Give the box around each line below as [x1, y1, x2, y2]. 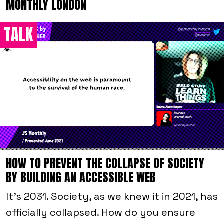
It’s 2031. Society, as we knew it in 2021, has [6, 189, 218, 203]
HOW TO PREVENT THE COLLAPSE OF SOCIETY [6, 154, 204, 172]
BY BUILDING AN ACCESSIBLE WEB [6, 168, 156, 186]
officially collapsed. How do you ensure [6, 205, 195, 219]
